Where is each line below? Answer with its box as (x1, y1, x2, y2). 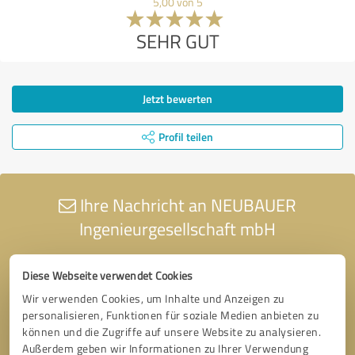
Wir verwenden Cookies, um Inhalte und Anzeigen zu (22, 290, 284, 306)
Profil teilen (158, 128, 213, 144)
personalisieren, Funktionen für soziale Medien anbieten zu (22, 307, 319, 323)
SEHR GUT (136, 27, 219, 54)
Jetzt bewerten (143, 90, 212, 106)
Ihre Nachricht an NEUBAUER (76, 192, 296, 217)
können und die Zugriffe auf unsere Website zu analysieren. (22, 323, 322, 339)
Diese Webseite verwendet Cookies (22, 267, 193, 283)
